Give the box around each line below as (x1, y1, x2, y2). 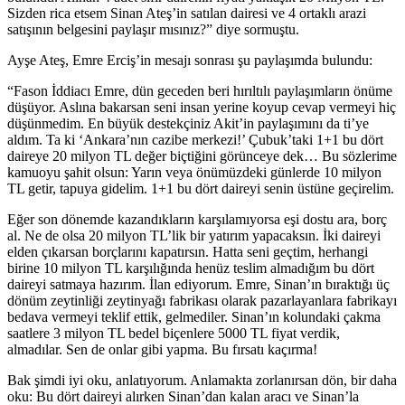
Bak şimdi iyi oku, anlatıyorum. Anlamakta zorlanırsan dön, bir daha (7, 372, 397, 389)
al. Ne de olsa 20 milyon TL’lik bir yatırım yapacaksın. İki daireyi (7, 228, 381, 244)
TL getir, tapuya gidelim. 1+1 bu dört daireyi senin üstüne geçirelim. (7, 181, 394, 197)
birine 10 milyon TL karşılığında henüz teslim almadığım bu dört (7, 260, 374, 277)
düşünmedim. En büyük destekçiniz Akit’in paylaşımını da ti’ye (7, 116, 369, 132)
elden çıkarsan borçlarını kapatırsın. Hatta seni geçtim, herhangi (7, 244, 368, 260)
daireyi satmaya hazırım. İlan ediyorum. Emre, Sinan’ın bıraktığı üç (7, 277, 390, 293)
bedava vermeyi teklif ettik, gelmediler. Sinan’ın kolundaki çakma (7, 309, 381, 325)
